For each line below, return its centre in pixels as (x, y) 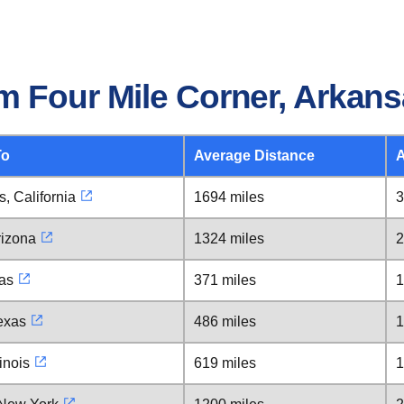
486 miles (225, 321)
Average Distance (254, 156)
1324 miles (229, 239)
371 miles (225, 280)
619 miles (225, 363)
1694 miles (229, 197)
